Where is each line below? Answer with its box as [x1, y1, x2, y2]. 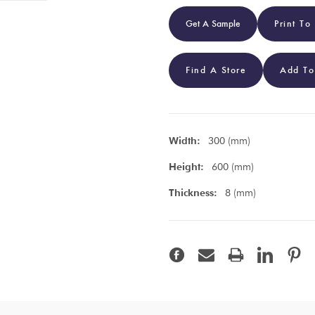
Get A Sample [186, 17, 240, 30]
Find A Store [186, 63, 246, 76]
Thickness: [169, 186, 217, 198]
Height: [169, 160, 204, 172]
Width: [169, 134, 200, 146]
